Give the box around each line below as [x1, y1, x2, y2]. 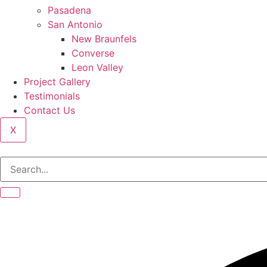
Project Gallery [24, 76, 91, 88]
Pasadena [48, 4, 91, 16]
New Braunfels [72, 33, 136, 45]
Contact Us [24, 104, 75, 116]
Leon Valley [72, 61, 123, 73]
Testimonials [24, 90, 80, 102]
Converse [72, 47, 114, 59]
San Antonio [48, 18, 103, 30]
